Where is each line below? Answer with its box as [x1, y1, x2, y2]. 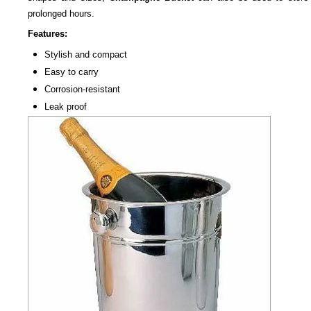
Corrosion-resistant [44, 83, 120, 94]
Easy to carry [44, 66, 99, 77]
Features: [28, 28, 67, 39]
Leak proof [44, 101, 87, 112]
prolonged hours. [28, 8, 94, 19]
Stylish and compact [44, 49, 127, 60]
